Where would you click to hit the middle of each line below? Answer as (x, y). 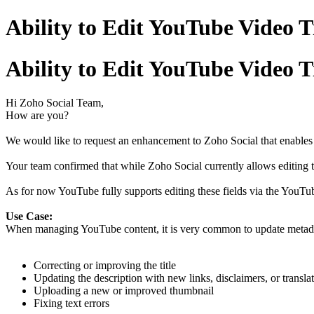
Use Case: (29, 217)
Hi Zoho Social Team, (55, 103)
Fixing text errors (71, 303)
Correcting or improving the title (105, 266)
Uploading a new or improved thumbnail (124, 291)
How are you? (37, 116)
